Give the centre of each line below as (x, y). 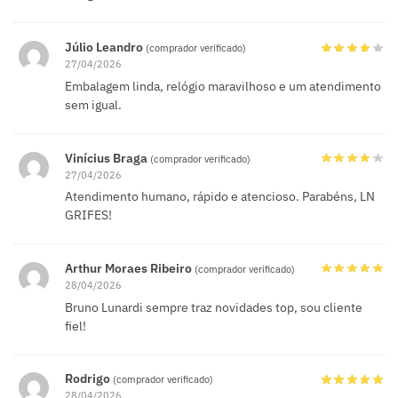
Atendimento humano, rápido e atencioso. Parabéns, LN (220, 197)
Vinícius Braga (107, 158)
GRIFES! (88, 215)
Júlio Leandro (105, 48)
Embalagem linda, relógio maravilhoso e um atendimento (223, 86)
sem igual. (93, 104)
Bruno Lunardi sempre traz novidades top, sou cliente (214, 307)
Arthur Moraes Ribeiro (130, 268)
